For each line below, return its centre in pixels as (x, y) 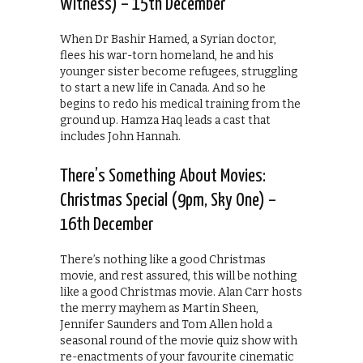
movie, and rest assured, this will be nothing (178, 275)
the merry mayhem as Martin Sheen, (159, 308)
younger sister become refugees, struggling (179, 71)
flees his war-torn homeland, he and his (167, 55)
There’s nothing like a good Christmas (163, 259)
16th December (107, 224)
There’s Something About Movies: (163, 176)
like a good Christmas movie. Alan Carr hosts (181, 292)
